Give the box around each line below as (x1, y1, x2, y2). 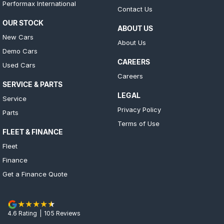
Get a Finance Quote (2, 170, 67, 178)
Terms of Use (117, 119, 159, 127)
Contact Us (117, 5, 152, 13)
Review (54, 209, 77, 217)
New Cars (2, 33, 33, 41)
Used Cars (2, 61, 35, 69)
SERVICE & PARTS (2, 80, 62, 88)
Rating (17, 209, 37, 217)
